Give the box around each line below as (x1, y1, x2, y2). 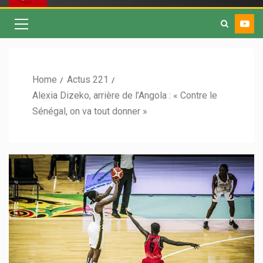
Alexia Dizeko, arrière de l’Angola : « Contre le (32, 90, 217, 102)
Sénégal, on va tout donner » (32, 106, 147, 117)
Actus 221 (67, 74, 109, 86)
